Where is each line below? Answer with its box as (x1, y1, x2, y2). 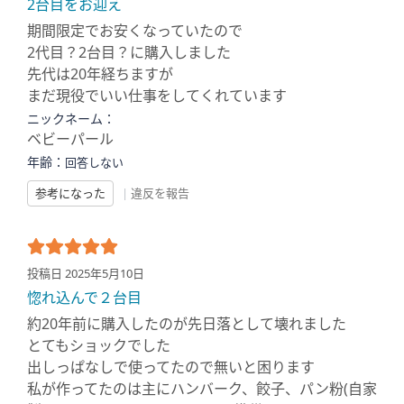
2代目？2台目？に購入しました (27, 42, 231, 62)
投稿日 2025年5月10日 (27, 265, 144, 281)
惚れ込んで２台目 (27, 288, 142, 308)
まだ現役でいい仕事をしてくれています (27, 86, 287, 106)
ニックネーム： (27, 110, 115, 127)
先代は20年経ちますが (27, 64, 173, 84)
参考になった (35, 185, 106, 201)
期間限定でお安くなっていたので (27, 21, 243, 41)
